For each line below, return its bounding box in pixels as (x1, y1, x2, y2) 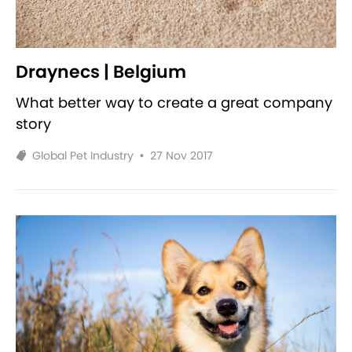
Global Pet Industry (32, 147, 134, 163)
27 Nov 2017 (150, 147, 214, 163)
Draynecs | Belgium (16, 59, 186, 84)
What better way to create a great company (16, 92, 332, 112)
